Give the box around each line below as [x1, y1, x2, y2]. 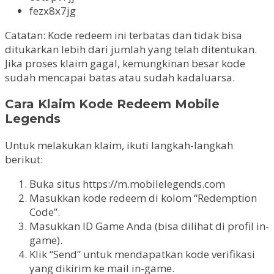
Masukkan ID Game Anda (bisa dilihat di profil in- [29, 219, 269, 233]
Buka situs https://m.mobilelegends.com [29, 177, 225, 191]
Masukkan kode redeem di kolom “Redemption [29, 191, 257, 205]
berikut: [5, 152, 43, 166]
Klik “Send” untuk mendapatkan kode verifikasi [29, 247, 255, 261]
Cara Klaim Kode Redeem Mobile [5, 97, 220, 112]
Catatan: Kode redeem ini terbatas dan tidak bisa [5, 28, 242, 43]
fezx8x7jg [29, 4, 76, 18]
